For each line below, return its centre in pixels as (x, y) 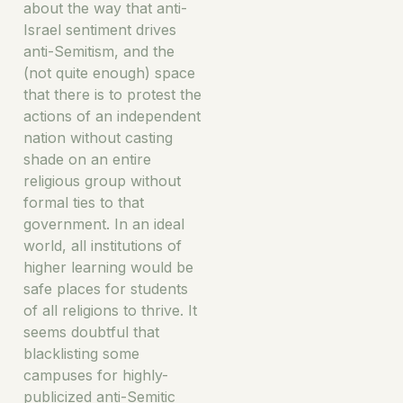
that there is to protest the (112, 94)
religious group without (102, 180)
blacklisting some (81, 353)
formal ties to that (84, 202)
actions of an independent (112, 116)
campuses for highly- (96, 375)
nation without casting (98, 137)
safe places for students (106, 288)
